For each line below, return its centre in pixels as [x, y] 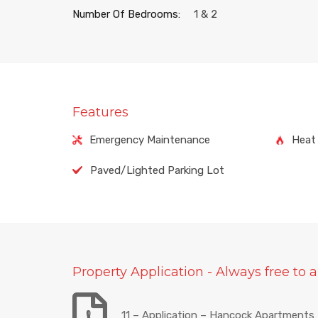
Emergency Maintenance [150, 139]
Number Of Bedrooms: [126, 14]
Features [100, 112]
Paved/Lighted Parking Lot [157, 170]
